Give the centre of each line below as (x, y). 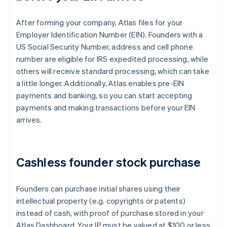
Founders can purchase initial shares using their (99, 189)
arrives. (29, 120)
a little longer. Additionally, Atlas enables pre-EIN (100, 83)
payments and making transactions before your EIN (106, 108)
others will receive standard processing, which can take (113, 71)
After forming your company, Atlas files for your (100, 23)
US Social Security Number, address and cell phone (105, 47)
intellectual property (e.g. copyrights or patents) (101, 201)
